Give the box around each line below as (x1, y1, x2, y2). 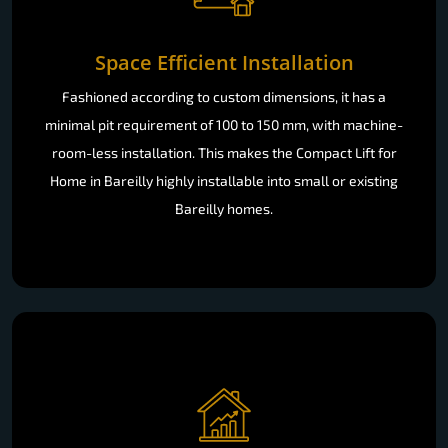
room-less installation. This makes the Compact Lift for (51, 143, 397, 161)
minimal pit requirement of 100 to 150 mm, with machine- (45, 115, 403, 133)
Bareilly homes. (175, 199, 273, 217)
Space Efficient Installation (94, 48, 354, 76)
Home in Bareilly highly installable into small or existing (50, 171, 398, 189)
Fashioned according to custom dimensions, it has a (62, 87, 386, 105)
